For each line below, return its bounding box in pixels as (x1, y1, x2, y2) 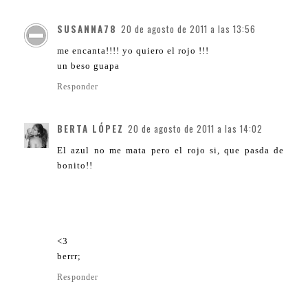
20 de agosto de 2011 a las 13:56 (121, 22, 256, 36)
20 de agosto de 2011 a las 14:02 (128, 122, 263, 136)
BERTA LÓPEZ (57, 122, 124, 136)
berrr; (57, 251, 81, 262)
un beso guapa (57, 60, 120, 71)
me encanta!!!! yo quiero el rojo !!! (57, 45, 209, 56)
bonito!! (57, 160, 93, 171)
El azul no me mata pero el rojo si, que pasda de (57, 145, 284, 156)
